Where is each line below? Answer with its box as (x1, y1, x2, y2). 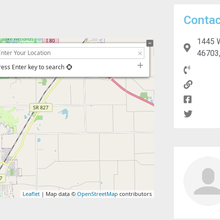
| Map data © (39, 190, 77, 198)
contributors (117, 190, 152, 198)
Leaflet (22, 190, 40, 198)
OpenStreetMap (77, 190, 118, 198)
